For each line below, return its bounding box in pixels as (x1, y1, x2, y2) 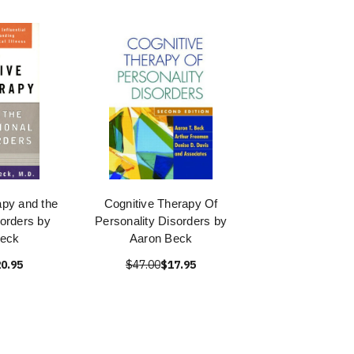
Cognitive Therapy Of (104, 197, 218, 210)
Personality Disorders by (95, 214, 227, 228)
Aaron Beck (129, 232, 193, 245)
